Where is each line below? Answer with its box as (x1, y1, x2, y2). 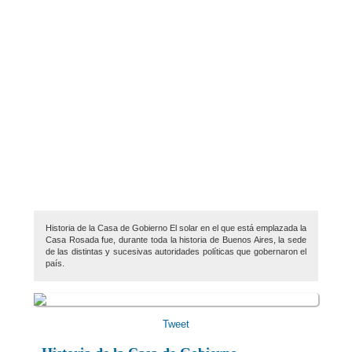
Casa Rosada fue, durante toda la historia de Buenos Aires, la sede (46, 235, 306, 244)
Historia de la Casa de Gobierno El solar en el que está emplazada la (46, 223, 306, 233)
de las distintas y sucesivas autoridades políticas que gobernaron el (46, 247, 306, 256)
